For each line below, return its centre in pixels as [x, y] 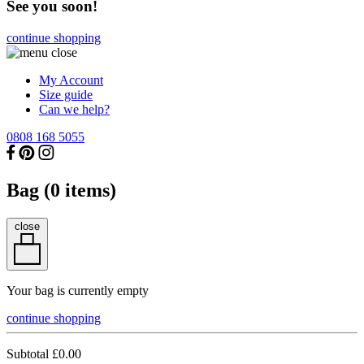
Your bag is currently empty [78, 290]
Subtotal [29, 353]
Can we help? [74, 109]
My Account [71, 80]
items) [88, 190]
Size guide [66, 94]
